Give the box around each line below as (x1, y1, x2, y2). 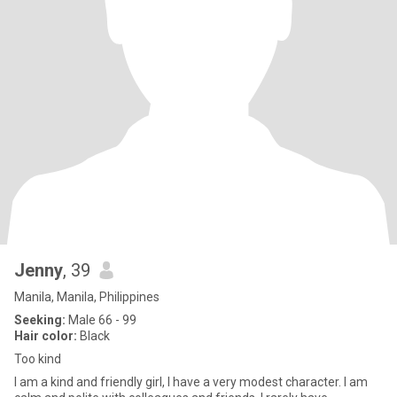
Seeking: (14, 313, 66, 327)
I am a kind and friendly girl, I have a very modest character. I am (14, 375, 368, 389)
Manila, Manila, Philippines (14, 290, 160, 304)
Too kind (14, 352, 61, 366)
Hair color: (14, 329, 77, 343)
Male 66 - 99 (66, 313, 136, 327)
